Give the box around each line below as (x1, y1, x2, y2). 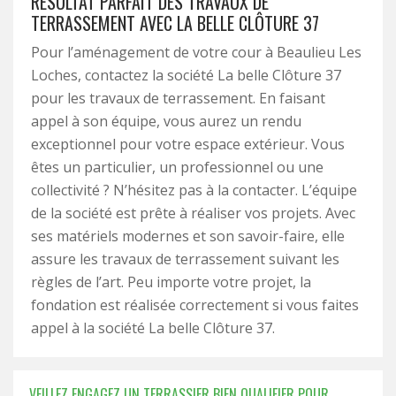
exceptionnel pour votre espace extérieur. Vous (31, 134, 345, 154)
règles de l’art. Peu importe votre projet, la (31, 272, 311, 292)
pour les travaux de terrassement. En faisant (31, 88, 325, 108)
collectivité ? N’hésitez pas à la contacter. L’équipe (31, 180, 357, 200)
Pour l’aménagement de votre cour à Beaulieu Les (31, 42, 362, 62)
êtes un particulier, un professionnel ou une (31, 157, 324, 177)
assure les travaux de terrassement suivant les (31, 249, 339, 269)
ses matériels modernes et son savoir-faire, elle (31, 226, 345, 246)
